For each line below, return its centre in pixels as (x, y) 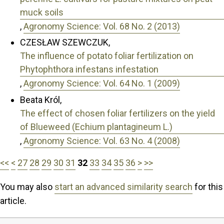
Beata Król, (41, 99)
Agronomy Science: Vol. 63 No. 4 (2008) (102, 140)
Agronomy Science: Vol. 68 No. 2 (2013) (102, 26)
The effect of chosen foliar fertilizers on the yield (117, 113)
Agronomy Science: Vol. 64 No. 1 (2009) (102, 83)
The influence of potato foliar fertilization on (107, 56)
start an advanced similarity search (123, 186)
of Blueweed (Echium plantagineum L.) (96, 126)
